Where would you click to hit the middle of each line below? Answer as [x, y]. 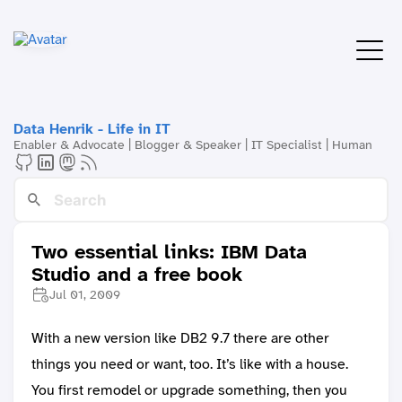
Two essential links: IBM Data [169, 252]
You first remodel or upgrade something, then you [189, 390]
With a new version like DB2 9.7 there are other [180, 338]
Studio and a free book [137, 275]
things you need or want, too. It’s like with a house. [190, 364]
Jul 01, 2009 [85, 295]
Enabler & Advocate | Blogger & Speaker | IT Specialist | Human [193, 144]
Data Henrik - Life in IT [92, 129]
